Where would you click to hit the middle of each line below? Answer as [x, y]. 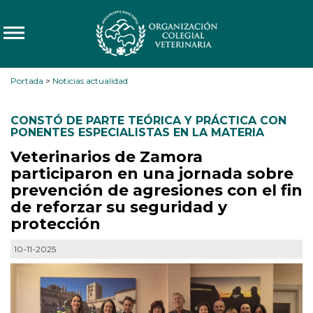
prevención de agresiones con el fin [156, 190]
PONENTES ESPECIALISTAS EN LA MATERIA [137, 132]
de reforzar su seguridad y [119, 207]
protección [56, 224]
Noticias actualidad [90, 81]
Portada [27, 81]
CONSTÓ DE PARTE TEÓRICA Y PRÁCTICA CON [148, 121]
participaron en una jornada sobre [152, 174]
